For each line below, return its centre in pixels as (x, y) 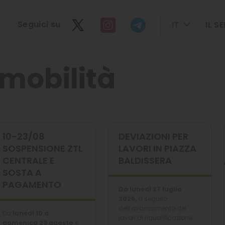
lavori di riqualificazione (155, 218)
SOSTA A (22, 173)
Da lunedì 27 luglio (150, 189)
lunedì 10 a (31, 213)
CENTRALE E (29, 160)
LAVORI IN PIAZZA (157, 148)
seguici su (43, 25)
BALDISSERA (145, 160)
